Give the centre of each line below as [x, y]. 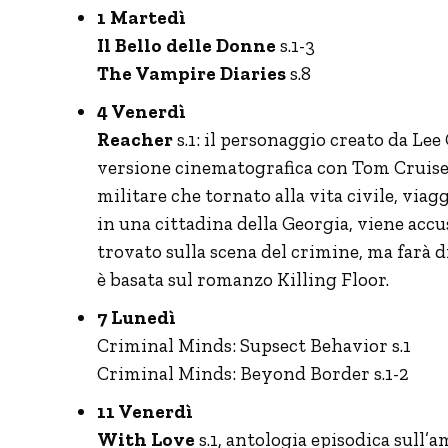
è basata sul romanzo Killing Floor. [243, 279]
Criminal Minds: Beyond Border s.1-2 [253, 373]
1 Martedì [141, 17]
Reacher [135, 139]
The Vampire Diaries [191, 73]
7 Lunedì [136, 317]
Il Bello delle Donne [186, 45]
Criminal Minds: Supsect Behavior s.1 [254, 345]
